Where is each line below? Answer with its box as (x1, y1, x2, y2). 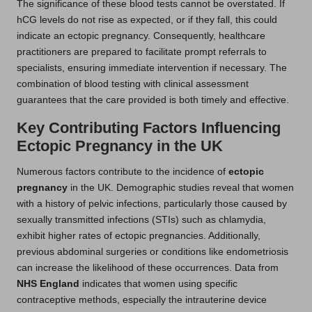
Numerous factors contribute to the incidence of (17, 166, 228, 178)
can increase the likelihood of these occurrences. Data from (17, 263, 279, 274)
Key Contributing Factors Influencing (17, 119, 281, 137)
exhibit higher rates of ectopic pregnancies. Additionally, (17, 231, 260, 242)
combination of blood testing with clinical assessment (17, 79, 249, 90)
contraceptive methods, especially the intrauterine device (17, 295, 267, 306)
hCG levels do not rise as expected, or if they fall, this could (17, 15, 277, 26)
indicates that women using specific (79, 279, 237, 290)
